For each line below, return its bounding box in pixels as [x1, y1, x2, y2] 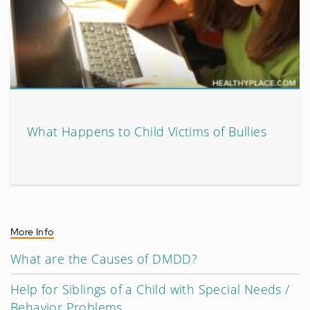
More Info [10, 225, 54, 238]
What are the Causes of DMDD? [10, 250, 198, 267]
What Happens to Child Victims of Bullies [27, 122, 266, 140]
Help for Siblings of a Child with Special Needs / [10, 280, 290, 298]
